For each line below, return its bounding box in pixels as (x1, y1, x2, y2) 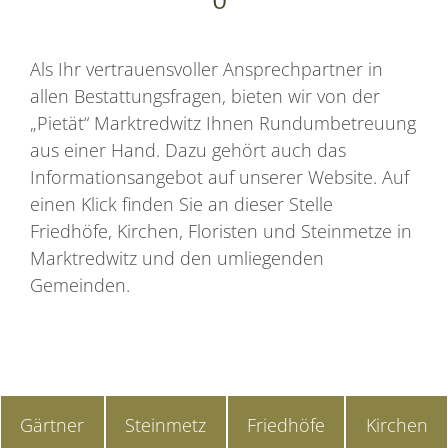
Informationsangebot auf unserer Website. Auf (30, 164, 409, 189)
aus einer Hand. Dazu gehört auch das (30, 137, 346, 162)
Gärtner (20, 413, 85, 438)
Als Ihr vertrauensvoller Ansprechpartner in (30, 56, 383, 81)
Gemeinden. (30, 272, 130, 297)
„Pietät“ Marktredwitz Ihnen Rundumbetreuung (30, 110, 416, 135)
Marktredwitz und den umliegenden (30, 245, 324, 270)
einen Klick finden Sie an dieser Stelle (30, 191, 333, 216)
